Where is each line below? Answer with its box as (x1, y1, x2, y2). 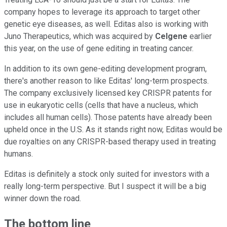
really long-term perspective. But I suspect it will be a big (4, 181, 206, 192)
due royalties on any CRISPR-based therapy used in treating (4, 137, 216, 147)
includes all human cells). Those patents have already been (4, 112, 212, 123)
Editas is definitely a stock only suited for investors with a (4, 169, 209, 179)
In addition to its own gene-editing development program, (4, 64, 207, 74)
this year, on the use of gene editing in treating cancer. (4, 44, 194, 54)
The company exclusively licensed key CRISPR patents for (4, 88, 212, 98)
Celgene (155, 31, 187, 42)
